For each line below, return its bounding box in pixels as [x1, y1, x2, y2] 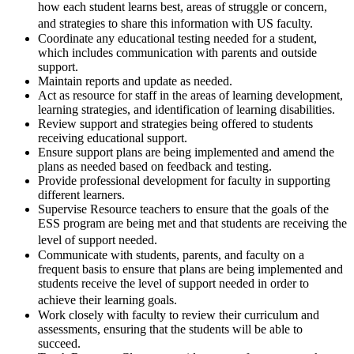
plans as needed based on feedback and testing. [38, 160, 275, 174]
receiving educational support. [38, 131, 190, 145]
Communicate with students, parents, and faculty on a [38, 248, 304, 262]
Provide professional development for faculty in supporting [38, 174, 330, 188]
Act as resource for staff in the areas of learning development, [38, 88, 343, 103]
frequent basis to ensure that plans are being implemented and [38, 262, 343, 277]
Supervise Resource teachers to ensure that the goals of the [38, 202, 329, 217]
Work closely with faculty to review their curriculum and [38, 308, 319, 322]
